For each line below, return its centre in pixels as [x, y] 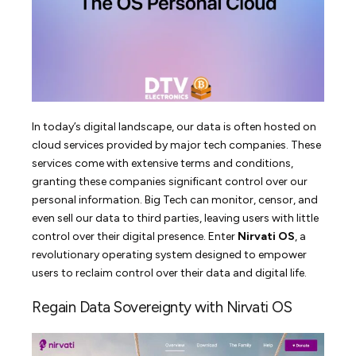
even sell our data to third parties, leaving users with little [176, 218]
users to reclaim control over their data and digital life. [170, 273]
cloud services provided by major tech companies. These [177, 145]
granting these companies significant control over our [170, 181]
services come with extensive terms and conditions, [163, 163]
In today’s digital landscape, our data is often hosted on [174, 126]
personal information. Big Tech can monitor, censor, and [175, 199]
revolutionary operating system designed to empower [170, 254]
